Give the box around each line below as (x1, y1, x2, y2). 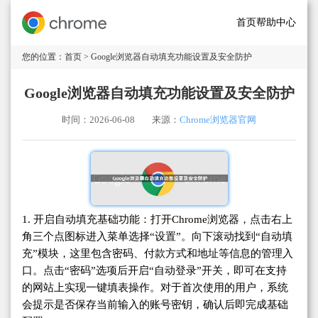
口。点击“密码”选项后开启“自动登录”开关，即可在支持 (22, 264, 287, 276)
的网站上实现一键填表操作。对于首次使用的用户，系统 (22, 281, 288, 293)
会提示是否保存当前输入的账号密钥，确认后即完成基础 (22, 298, 288, 310)
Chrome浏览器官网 (180, 115, 256, 125)
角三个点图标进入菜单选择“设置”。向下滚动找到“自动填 (22, 230, 292, 242)
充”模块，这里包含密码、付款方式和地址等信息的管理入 (22, 247, 293, 259)
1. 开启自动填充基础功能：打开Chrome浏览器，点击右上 (22, 213, 292, 225)
